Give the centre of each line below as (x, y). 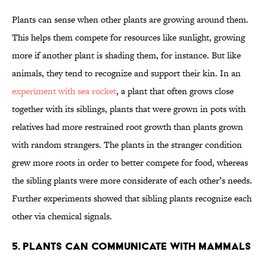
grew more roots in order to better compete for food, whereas (130, 163)
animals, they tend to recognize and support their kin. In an (126, 73)
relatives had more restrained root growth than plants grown (128, 127)
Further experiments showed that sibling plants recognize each (132, 198)
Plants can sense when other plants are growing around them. (130, 20)
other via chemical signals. (64, 216)
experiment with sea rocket (64, 91)
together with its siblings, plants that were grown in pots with (129, 109)
